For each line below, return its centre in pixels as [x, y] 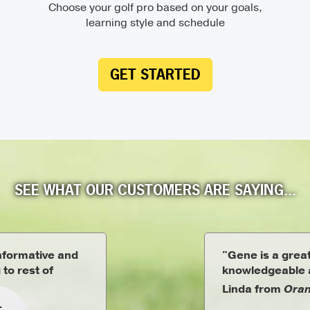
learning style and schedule [155, 23]
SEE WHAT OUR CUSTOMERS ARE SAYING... [155, 190]
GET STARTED [155, 74]
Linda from [253, 289]
